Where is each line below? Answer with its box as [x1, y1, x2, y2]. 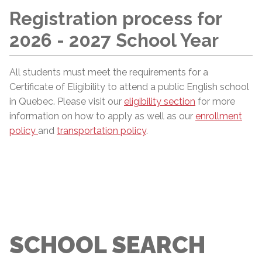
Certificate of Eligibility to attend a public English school [9, 81, 249, 93]
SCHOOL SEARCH [9, 231, 205, 259]
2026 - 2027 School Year [9, 30, 219, 51]
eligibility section [124, 96, 195, 108]
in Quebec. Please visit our [9, 96, 124, 108]
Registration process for [9, 8, 222, 29]
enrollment [195, 111, 242, 122]
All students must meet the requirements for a [9, 67, 208, 78]
